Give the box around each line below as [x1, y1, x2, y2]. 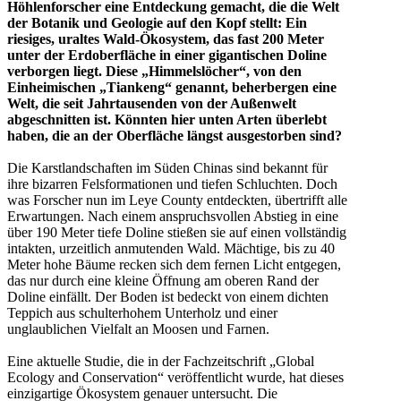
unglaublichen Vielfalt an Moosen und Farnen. [7, 320, 269, 337]
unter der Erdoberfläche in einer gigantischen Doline [7, 47, 327, 63]
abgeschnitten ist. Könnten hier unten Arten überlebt [7, 111, 327, 127]
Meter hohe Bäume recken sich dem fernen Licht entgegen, [7, 256, 341, 272]
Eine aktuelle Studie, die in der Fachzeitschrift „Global [7, 353, 314, 369]
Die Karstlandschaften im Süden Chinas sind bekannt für [7, 159, 328, 175]
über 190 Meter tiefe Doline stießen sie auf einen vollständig [7, 224, 346, 240]
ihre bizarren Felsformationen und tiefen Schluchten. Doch [7, 175, 337, 192]
